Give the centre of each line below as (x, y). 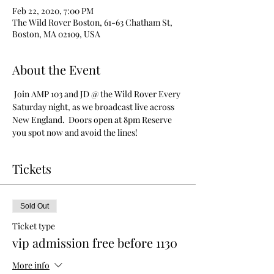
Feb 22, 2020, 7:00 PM (53, 11)
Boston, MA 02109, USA (56, 34)
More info (31, 265)
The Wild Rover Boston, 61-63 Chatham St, (92, 22)
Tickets (32, 168)
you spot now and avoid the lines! (75, 132)
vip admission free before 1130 (95, 243)
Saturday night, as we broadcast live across (94, 107)
